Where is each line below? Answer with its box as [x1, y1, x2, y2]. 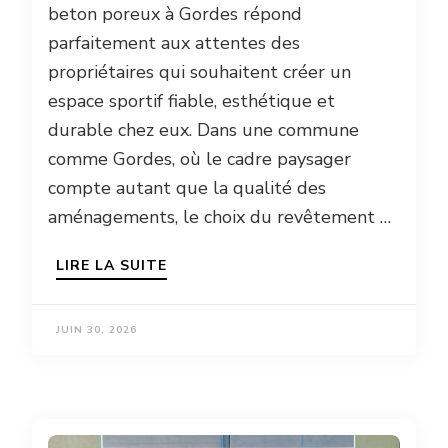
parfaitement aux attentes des [48, 30, 300, 55]
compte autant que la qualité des [48, 175, 326, 200]
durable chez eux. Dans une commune [48, 117, 359, 142]
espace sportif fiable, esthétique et [48, 88, 335, 113]
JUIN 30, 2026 [56, 322, 137, 337]
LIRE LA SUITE [56, 255, 167, 275]
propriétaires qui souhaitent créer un [48, 59, 351, 84]
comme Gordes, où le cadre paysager [48, 146, 351, 171]
